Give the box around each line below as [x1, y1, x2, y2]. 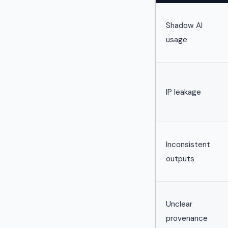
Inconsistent [166, 139, 210, 150]
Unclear [166, 198, 192, 209]
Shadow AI [166, 20, 203, 31]
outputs [166, 153, 194, 164]
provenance [166, 213, 208, 223]
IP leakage [166, 87, 201, 97]
